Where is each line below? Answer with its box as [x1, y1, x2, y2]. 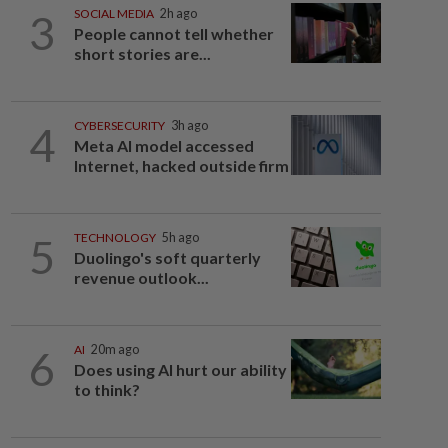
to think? [73, 380, 140, 399]
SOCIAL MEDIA [73, 6, 154, 21]
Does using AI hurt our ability [73, 360, 287, 379]
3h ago [170, 118, 208, 133]
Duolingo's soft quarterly [73, 248, 261, 267]
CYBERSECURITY [73, 118, 165, 133]
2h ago [159, 6, 197, 21]
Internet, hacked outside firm [73, 156, 289, 175]
